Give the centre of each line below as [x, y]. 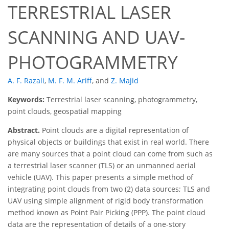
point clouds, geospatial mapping [65, 111]
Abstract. [24, 130]
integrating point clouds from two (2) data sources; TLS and [109, 189]
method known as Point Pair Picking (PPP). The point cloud [107, 213]
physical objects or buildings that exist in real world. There [108, 142]
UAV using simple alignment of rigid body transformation [106, 201]
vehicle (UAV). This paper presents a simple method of [100, 177]
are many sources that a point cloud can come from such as [110, 154]
